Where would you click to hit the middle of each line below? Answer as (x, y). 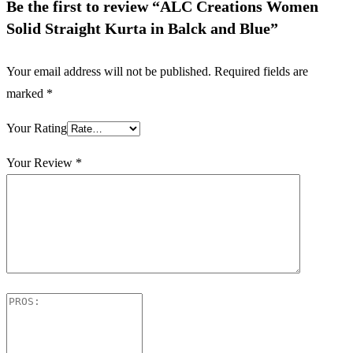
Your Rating (37, 128)
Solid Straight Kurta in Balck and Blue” (142, 28)
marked (26, 93)
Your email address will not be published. (109, 71)
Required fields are (261, 71)
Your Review (41, 163)
